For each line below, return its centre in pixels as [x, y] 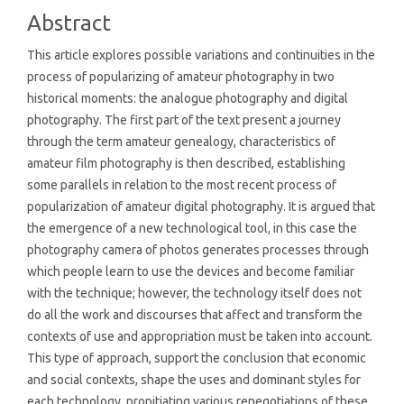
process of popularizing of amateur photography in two [181, 77]
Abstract [69, 23]
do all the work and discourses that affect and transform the [195, 315]
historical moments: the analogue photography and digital [188, 99]
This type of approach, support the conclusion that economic [197, 358]
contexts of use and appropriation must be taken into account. [200, 337]
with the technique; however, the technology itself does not [194, 294]
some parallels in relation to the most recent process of [182, 185]
